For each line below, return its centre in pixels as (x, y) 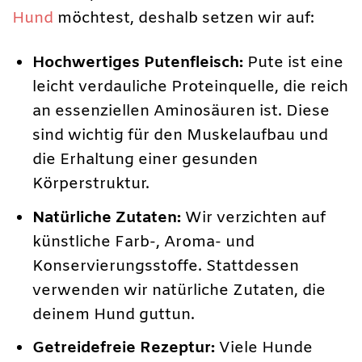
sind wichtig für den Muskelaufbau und (181, 136)
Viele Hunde (264, 349)
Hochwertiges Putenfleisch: (138, 63)
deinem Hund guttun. (114, 315)
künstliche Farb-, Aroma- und (144, 242)
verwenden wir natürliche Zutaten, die (179, 290)
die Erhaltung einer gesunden (145, 160)
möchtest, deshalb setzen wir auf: (184, 19)
